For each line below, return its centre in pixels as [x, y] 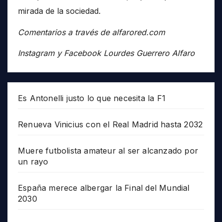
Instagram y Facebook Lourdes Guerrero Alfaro [106, 53]
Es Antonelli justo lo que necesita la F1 [92, 98]
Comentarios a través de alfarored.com [91, 32]
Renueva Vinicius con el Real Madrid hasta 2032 [111, 125]
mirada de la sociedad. [59, 11]
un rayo [33, 162]
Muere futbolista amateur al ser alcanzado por [108, 151]
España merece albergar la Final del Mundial [104, 188]
